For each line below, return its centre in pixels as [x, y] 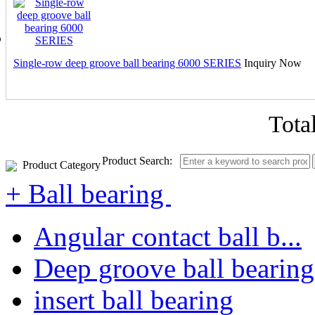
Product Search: [140, 161]
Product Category [62, 165]
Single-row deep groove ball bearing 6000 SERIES [127, 63]
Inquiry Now [273, 63]
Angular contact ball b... [168, 237]
